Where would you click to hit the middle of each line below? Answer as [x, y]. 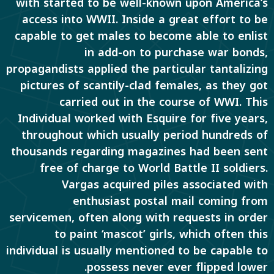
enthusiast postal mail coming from [170, 201]
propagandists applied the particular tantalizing [137, 69]
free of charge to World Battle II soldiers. [154, 168]
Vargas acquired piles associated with [165, 184]
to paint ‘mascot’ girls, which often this [161, 234]
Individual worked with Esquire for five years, [143, 118]
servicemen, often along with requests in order [139, 217]
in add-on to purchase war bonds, [176, 52]
